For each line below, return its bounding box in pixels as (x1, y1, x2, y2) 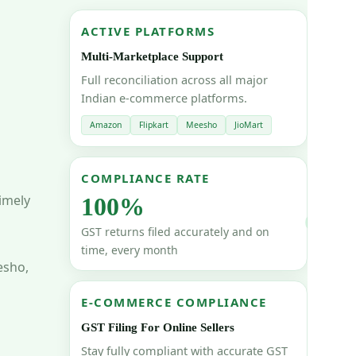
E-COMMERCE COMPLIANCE (81, 294, 267, 311)
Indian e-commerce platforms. (81, 90, 247, 106)
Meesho (186, 119, 217, 131)
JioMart (234, 119, 263, 131)
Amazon (90, 119, 122, 131)
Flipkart (139, 119, 168, 131)
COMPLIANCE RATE (81, 170, 210, 187)
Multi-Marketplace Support (81, 50, 223, 64)
